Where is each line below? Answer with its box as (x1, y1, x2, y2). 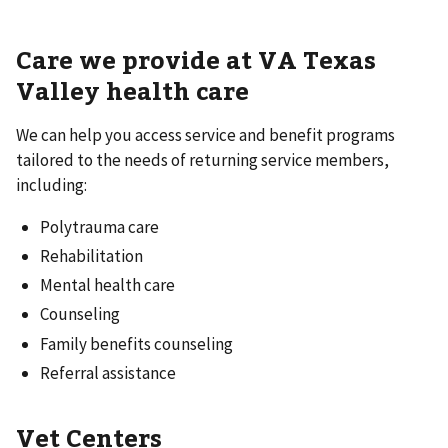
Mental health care (40, 274, 175, 297)
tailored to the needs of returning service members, (16, 148, 389, 171)
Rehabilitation (40, 244, 143, 267)
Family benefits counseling (40, 332, 233, 355)
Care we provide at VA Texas (16, 42, 376, 75)
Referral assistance (40, 361, 176, 384)
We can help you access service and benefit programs (16, 123, 395, 146)
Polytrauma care (40, 215, 159, 238)
